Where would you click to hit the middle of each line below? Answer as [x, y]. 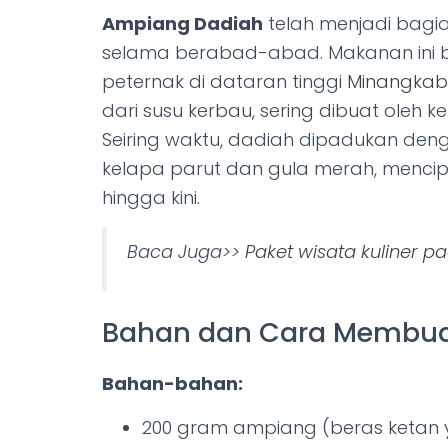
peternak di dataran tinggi [224, 81]
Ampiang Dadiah [182, 23]
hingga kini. [151, 197]
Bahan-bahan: [172, 383]
